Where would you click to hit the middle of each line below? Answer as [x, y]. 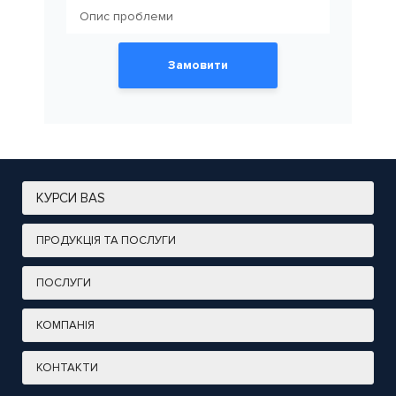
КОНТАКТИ [67, 368]
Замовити [198, 65]
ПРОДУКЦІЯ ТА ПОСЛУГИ [106, 241]
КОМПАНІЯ [65, 326]
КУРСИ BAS [71, 198]
